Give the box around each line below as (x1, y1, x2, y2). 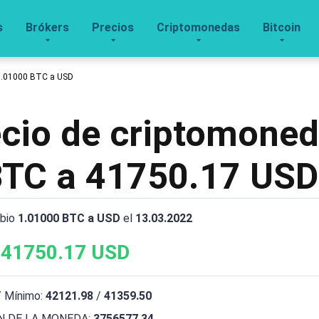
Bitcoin (263, 21, 300, 34)
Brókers (26, 21, 69, 34)
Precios (92, 21, 134, 34)
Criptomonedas (157, 21, 240, 34)
